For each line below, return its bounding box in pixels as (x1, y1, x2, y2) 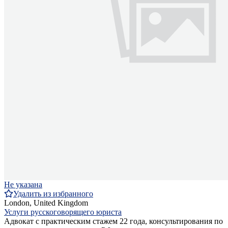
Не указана (4, 180, 42, 189)
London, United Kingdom (4, 198, 88, 208)
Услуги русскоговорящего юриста (4, 208, 122, 217)
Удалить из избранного (13, 189, 93, 198)
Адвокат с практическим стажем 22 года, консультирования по (4, 217, 223, 226)
